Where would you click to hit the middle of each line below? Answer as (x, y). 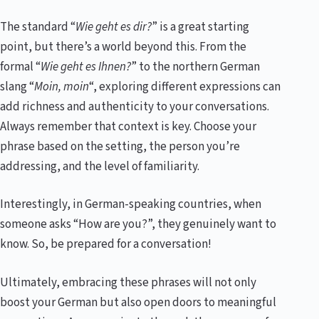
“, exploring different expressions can (185, 87)
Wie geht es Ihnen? (86, 67)
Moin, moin (62, 87)
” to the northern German (195, 67)
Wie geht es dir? (114, 27)
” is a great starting (200, 27)
